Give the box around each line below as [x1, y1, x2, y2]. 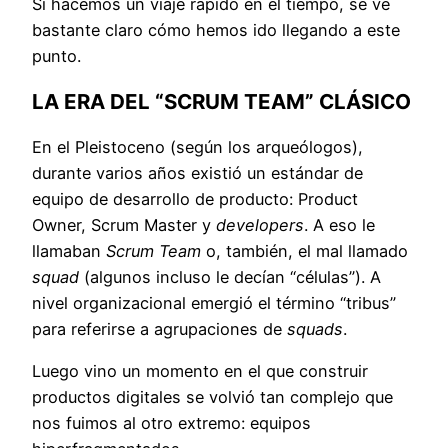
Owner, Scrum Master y [32, 215, 216, 236]
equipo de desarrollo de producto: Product [32, 189, 358, 210]
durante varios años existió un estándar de [32, 163, 363, 184]
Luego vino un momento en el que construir [32, 361, 368, 382]
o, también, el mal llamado [201, 241, 408, 262]
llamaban [32, 241, 106, 262]
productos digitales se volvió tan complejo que [32, 387, 393, 408]
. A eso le [304, 215, 375, 236]
